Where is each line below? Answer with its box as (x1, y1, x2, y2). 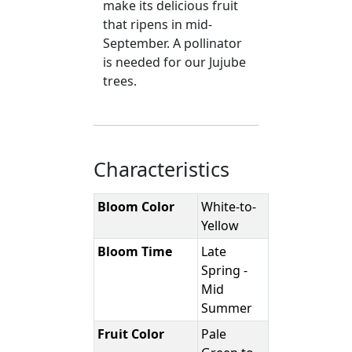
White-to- (201, 198, 257, 216)
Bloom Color (97, 198, 175, 216)
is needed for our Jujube (103, 53, 247, 71)
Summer (201, 299, 253, 317)
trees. (103, 72, 137, 90)
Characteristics (93, 156, 230, 183)
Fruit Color (97, 325, 165, 343)
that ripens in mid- (103, 16, 213, 34)
